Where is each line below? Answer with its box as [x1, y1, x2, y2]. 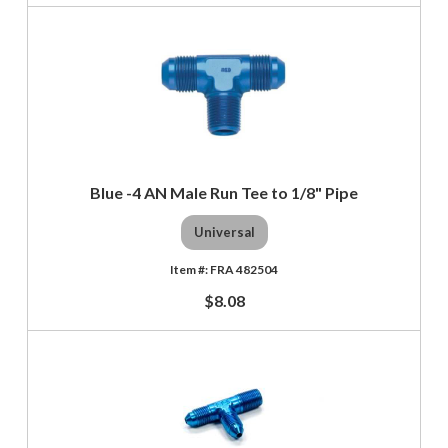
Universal [193, 224, 255, 241]
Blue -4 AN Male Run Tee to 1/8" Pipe [90, 182, 358, 202]
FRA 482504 [210, 261, 278, 277]
